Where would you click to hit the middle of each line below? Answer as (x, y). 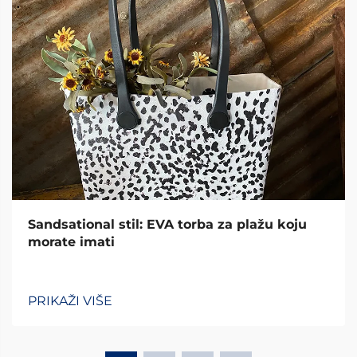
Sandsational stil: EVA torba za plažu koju (167, 224)
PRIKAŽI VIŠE (70, 301)
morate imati (71, 242)
